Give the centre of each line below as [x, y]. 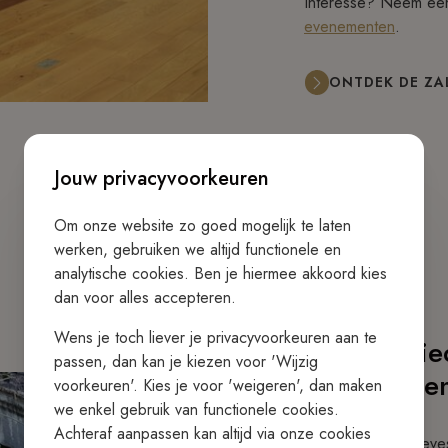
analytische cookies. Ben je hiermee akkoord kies [220, 273]
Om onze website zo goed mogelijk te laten [202, 225]
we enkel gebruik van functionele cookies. [196, 409]
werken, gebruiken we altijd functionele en [197, 249]
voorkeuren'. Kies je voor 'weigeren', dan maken [218, 385]
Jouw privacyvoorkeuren [161, 178]
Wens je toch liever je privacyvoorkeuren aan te [215, 337]
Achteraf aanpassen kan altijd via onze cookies [212, 433]
